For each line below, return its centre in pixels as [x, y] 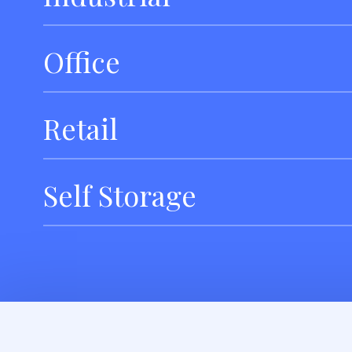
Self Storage [120, 194]
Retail [81, 128]
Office [82, 61]
